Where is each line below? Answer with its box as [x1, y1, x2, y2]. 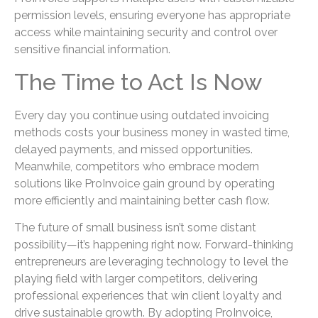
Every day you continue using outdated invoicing [14, 108, 269, 122]
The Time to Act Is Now [14, 68, 262, 95]
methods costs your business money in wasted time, [14, 125, 290, 139]
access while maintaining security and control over [14, 26, 278, 40]
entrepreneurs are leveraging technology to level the [14, 255, 288, 269]
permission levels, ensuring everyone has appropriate [14, 9, 290, 23]
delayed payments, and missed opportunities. [14, 142, 253, 156]
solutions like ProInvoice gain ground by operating [14, 176, 275, 190]
